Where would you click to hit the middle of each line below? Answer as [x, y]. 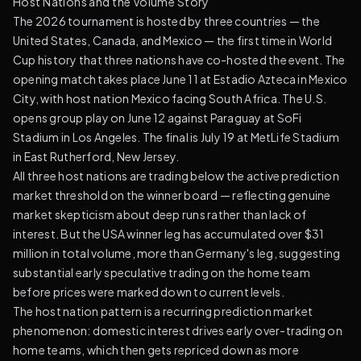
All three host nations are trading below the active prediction [176, 176]
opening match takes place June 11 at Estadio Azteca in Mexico [180, 79]
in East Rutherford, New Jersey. [96, 156]
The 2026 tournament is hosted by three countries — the [166, 21]
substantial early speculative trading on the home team [162, 272]
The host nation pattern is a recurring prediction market [163, 311]
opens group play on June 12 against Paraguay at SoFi [158, 118]
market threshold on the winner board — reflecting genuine [172, 195]
